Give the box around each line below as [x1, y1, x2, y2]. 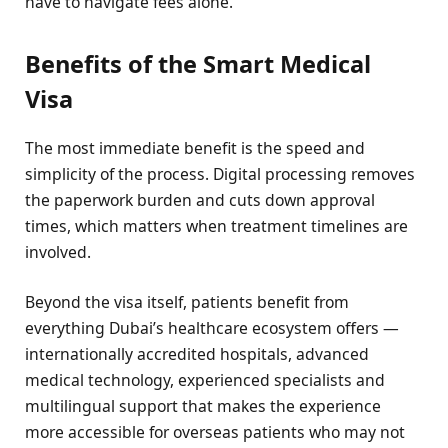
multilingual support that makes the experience [25, 394, 381, 417]
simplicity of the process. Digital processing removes [25, 162, 415, 185]
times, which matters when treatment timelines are [25, 214, 408, 237]
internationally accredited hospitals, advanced [25, 342, 369, 365]
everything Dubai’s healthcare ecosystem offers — [25, 316, 399, 339]
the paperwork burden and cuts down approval [25, 188, 375, 211]
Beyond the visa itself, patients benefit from [25, 290, 349, 313]
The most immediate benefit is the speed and [25, 136, 365, 159]
